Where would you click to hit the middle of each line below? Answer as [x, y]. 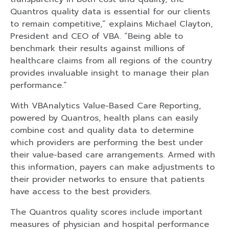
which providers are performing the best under [107, 142]
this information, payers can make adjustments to [112, 167]
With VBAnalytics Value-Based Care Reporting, [106, 106]
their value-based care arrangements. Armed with [113, 155]
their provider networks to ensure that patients [107, 179]
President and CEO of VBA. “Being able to [97, 36]
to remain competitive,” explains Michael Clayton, [111, 24]
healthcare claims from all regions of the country [111, 61]
